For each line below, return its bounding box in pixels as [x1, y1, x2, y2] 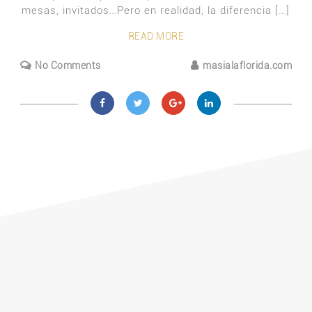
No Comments [35, 60, 101, 71]
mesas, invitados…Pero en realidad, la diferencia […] [22, 4, 290, 17]
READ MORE [127, 31, 185, 42]
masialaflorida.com [203, 60, 292, 71]
